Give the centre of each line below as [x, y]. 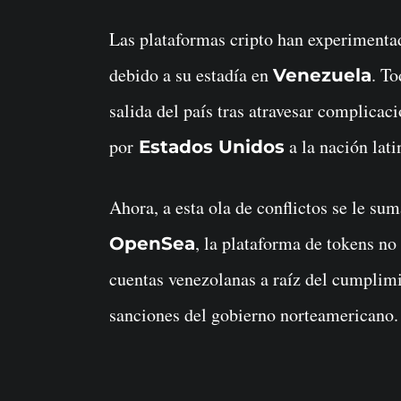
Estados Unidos [209, 146]
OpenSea [152, 243]
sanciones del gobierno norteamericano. [254, 314]
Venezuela [322, 75]
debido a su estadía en [191, 74]
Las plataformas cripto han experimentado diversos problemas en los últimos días [115, 38]
